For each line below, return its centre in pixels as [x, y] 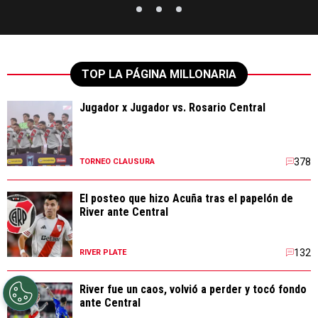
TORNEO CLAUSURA [117, 162]
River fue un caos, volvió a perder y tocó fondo [193, 290]
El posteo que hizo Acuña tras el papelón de [186, 199]
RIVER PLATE [103, 253]
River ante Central [124, 212]
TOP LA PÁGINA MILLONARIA [159, 75]
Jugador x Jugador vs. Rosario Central [172, 108]
